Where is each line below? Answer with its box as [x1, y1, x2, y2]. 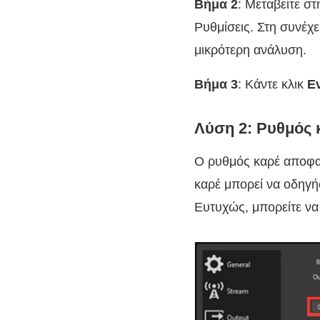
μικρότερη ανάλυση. [194, 43, 306, 58]
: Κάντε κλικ [238, 77, 307, 92]
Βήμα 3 [194, 77, 238, 92]
